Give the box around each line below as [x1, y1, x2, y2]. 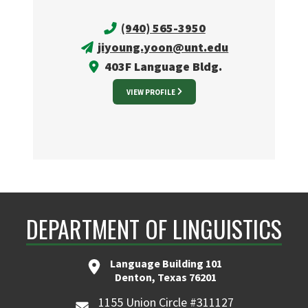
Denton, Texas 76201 [115, 270, 217, 285]
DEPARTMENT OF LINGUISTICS [26, 211, 282, 247]
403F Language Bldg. [101, 58, 222, 75]
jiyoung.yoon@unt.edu [98, 39, 229, 56]
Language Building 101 [109, 256, 222, 271]
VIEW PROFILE [126, 87, 175, 98]
